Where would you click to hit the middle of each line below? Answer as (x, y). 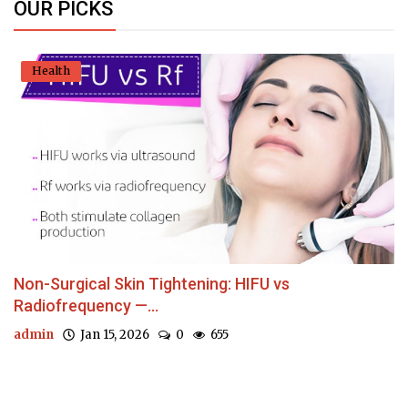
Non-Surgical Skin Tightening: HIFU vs (152, 284)
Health (51, 70)
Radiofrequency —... (86, 306)
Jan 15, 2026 (112, 335)
